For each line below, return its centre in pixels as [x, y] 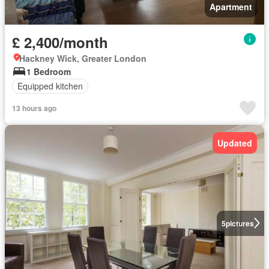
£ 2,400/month [60, 42]
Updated [235, 143]
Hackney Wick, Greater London [83, 58]
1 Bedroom [49, 71]
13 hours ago [34, 108]
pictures [240, 223]
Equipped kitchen [50, 86]
